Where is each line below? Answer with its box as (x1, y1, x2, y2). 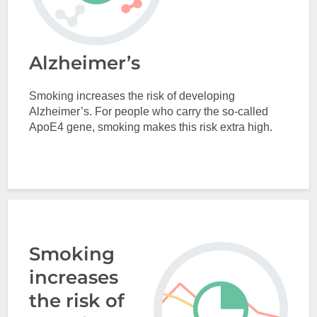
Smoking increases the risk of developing (29, 90, 236, 102)
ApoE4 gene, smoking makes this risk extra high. (29, 121, 273, 133)
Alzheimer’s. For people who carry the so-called (29, 105, 269, 117)
